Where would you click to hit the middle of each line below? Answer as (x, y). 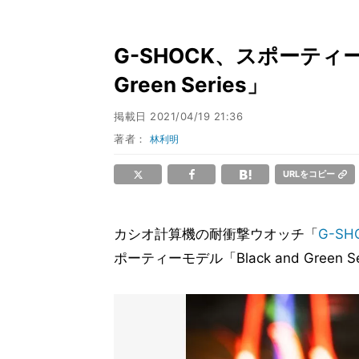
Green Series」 (191, 85)
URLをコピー (309, 174)
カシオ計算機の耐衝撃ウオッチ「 (216, 234)
